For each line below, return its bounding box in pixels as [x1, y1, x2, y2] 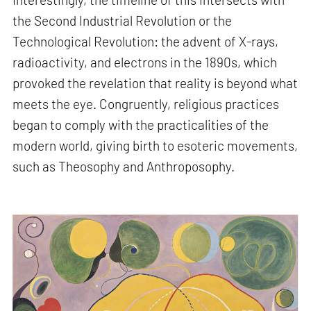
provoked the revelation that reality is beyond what [12, 74, 299, 91]
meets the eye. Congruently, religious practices [12, 95, 280, 112]
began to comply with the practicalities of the [12, 116, 269, 133]
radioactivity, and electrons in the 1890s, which [12, 53, 278, 70]
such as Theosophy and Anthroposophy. [12, 158, 235, 174]
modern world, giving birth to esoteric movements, [12, 137, 299, 153]
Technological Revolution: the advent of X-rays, [12, 33, 279, 49]
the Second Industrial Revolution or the [12, 12, 233, 28]
